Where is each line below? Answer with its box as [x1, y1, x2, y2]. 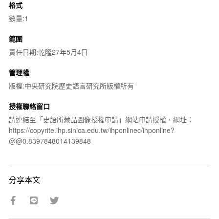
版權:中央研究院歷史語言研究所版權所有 [8, 80, 134, 90]
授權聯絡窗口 [8, 101, 50, 111]
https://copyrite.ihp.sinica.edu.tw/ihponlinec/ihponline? [8, 125, 175, 135]
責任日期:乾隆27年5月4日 [8, 46, 88, 57]
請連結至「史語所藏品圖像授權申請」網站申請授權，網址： [8, 114, 194, 124]
